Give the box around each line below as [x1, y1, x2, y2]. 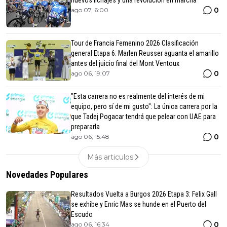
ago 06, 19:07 [71, 69, 110, 78]
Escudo [71, 210, 93, 219]
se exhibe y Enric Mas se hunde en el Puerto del [71, 200, 206, 209]
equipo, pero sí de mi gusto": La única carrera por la [71, 102, 217, 111]
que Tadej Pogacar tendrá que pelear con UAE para [71, 112, 216, 121]
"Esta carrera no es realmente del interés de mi [71, 92, 205, 101]
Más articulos [87, 153, 133, 162]
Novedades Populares [6, 169, 88, 180]
